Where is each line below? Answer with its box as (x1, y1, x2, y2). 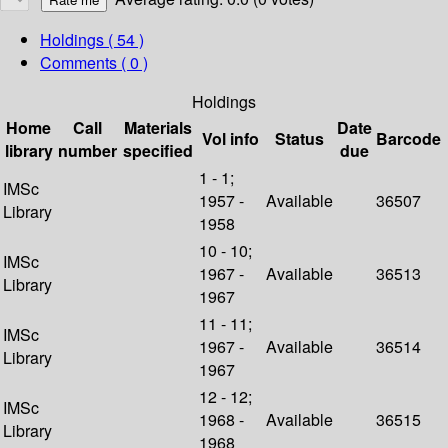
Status (275, 127, 324, 151)
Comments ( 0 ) (40, 51, 148, 75)
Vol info (202, 127, 259, 151)
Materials (124, 116, 192, 140)
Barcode (376, 127, 441, 151)
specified (123, 139, 193, 163)
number (58, 139, 117, 163)
